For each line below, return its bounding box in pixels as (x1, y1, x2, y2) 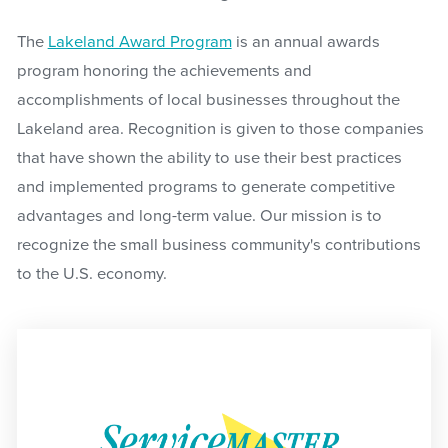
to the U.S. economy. (16, 264, 167, 285)
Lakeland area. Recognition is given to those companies (16, 119, 424, 140)
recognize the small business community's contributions (16, 235, 421, 256)
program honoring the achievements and (16, 61, 312, 82)
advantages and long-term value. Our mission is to (16, 206, 382, 227)
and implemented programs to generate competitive (16, 177, 395, 198)
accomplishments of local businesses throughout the (16, 90, 400, 111)
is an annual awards (231, 32, 380, 53)
